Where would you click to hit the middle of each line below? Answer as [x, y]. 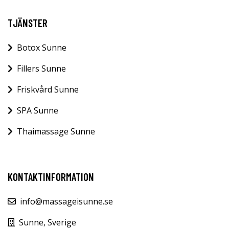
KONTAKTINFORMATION [51, 177]
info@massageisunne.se [66, 202]
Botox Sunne [42, 48]
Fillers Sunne [41, 69]
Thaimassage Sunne [56, 132]
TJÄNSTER [28, 23]
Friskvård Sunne [48, 90]
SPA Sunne [38, 111]
